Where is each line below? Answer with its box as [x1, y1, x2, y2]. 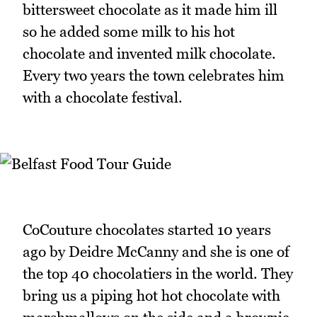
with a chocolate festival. [23, 88, 183, 107]
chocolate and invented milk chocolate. [23, 45, 276, 63]
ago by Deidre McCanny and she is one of [23, 243, 289, 261]
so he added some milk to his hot [23, 23, 235, 41]
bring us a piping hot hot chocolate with [23, 287, 280, 305]
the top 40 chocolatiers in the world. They [23, 265, 293, 283]
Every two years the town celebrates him [23, 67, 284, 85]
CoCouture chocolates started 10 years [23, 221, 271, 239]
